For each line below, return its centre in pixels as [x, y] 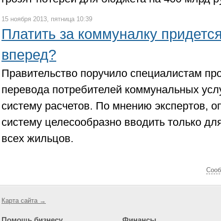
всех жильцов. [37, 138]
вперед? [29, 55]
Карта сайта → [24, 201]
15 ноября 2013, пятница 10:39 [47, 19]
